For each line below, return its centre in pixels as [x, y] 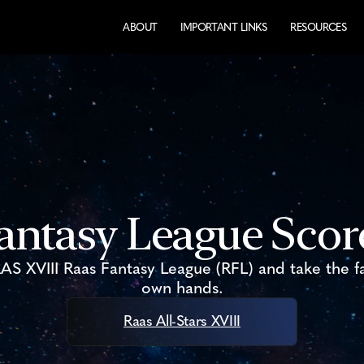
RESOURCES [318, 27]
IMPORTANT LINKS [224, 27]
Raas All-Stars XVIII [182, 321]
